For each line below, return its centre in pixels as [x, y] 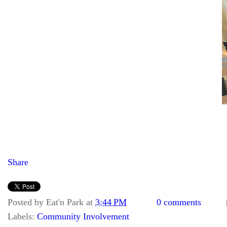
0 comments [179, 202]
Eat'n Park [65, 202]
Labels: [22, 216]
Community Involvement [83, 216]
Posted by [27, 202]
